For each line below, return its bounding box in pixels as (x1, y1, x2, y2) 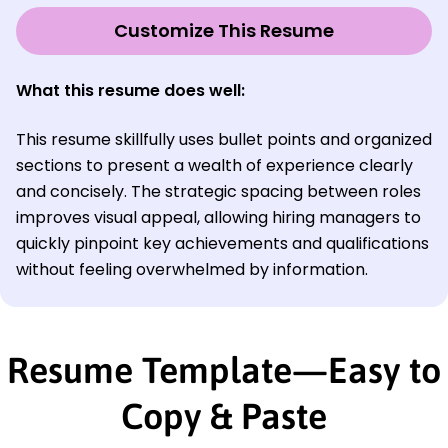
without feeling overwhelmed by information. (16, 258, 368, 282)
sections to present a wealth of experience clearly (16, 154, 413, 178)
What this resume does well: (16, 79, 245, 103)
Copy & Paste (121, 395, 327, 438)
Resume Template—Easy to (7, 349, 441, 392)
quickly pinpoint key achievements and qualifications (16, 232, 429, 256)
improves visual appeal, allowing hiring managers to (16, 206, 421, 230)
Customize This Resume (114, 18, 334, 44)
